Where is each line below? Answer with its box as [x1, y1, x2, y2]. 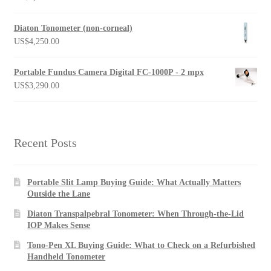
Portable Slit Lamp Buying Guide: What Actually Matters [27, 178, 241, 188]
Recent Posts [13, 135, 77, 149]
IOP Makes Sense [27, 221, 91, 230]
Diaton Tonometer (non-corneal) [13, 23, 132, 33]
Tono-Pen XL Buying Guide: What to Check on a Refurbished [27, 241, 256, 250]
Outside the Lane [27, 189, 91, 199]
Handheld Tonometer [27, 252, 106, 262]
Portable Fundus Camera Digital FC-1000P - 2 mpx [13, 67, 204, 77]
